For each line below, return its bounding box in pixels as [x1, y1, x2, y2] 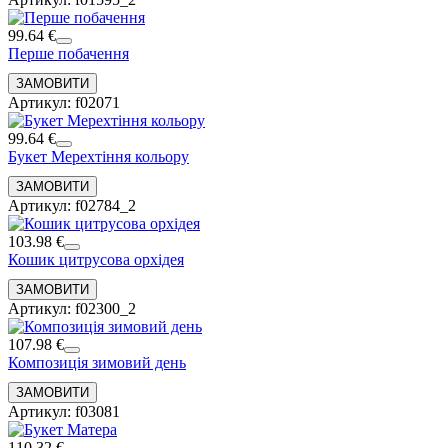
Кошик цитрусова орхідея [8, 250, 184, 268]
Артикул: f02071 [8, 93, 120, 111]
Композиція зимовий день [8, 353, 186, 371]
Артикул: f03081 [8, 402, 120, 420]
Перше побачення [8, 44, 129, 62]
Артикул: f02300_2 [8, 299, 136, 317]
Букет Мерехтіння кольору [8, 147, 189, 165]
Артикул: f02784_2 [8, 196, 136, 214]
